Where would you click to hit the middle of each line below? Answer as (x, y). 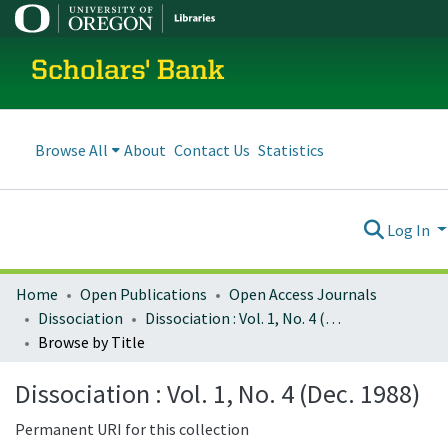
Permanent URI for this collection (132, 429)
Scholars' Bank (128, 72)
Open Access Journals (303, 294)
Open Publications (143, 294)
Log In (410, 229)
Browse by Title (91, 342)
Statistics (291, 149)
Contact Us (212, 149)
